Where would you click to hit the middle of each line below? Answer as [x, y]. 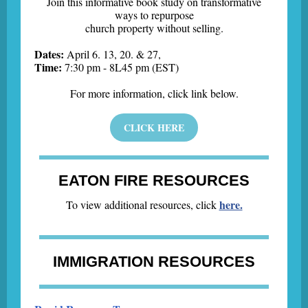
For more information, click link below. [154, 93]
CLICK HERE [154, 128]
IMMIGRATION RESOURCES [154, 262]
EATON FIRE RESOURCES [154, 180]
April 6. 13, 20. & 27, [114, 54]
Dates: [51, 54]
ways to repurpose [154, 15]
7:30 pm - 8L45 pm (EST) [120, 67]
